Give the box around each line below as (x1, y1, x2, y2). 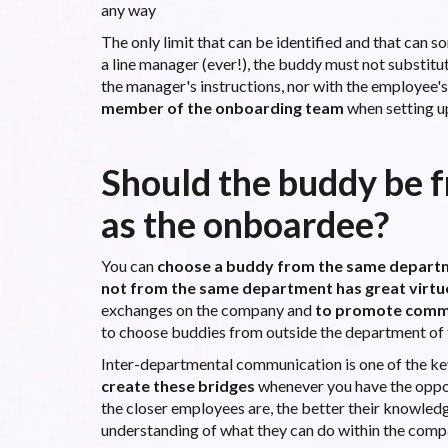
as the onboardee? (100, 201, 389, 246)
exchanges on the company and (100, 299, 315, 319)
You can (100, 255, 157, 275)
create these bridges (100, 375, 255, 395)
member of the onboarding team (100, 97, 344, 117)
